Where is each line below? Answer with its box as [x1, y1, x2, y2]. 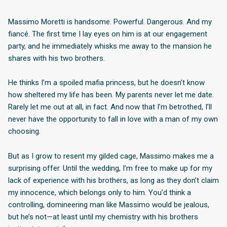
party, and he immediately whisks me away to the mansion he [8, 41, 212, 51]
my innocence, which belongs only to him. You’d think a [8, 187, 191, 197]
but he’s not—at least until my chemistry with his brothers [8, 212, 198, 221]
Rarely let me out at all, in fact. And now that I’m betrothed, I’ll [8, 102, 212, 112]
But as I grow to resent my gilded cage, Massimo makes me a [8, 151, 214, 161]
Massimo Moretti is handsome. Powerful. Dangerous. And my [8, 17, 212, 26]
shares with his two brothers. [8, 53, 105, 63]
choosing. [8, 127, 41, 136]
